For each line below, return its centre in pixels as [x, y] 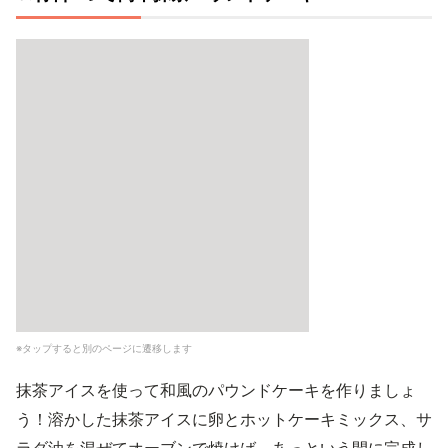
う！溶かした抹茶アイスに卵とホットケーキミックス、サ [224, 419]
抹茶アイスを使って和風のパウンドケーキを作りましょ [216, 390]
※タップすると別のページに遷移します [104, 348]
